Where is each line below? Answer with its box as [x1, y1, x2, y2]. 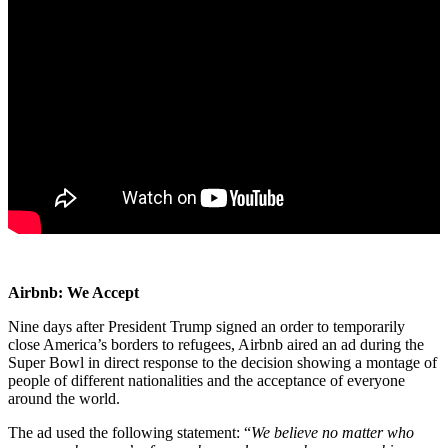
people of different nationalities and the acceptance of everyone [8, 372, 405, 390]
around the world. [8, 390, 120, 408]
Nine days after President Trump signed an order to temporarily [8, 318, 405, 336]
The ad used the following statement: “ [8, 424, 251, 442]
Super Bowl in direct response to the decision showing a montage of [8, 354, 437, 372]
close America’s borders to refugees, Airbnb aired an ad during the [8, 336, 424, 354]
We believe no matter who [251, 424, 414, 442]
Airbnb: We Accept [8, 284, 139, 302]
